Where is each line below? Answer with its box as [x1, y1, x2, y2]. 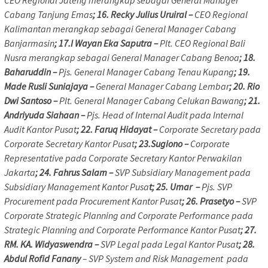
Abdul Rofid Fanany [4, 252, 83, 265]
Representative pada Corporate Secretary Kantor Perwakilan [4, 152, 242, 165]
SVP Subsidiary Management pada [115, 166, 251, 179]
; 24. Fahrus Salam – [35, 166, 115, 179]
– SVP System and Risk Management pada [83, 252, 248, 265]
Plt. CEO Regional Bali [160, 37, 245, 50]
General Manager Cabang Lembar [96, 80, 229, 93]
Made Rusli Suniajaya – [4, 80, 96, 93]
